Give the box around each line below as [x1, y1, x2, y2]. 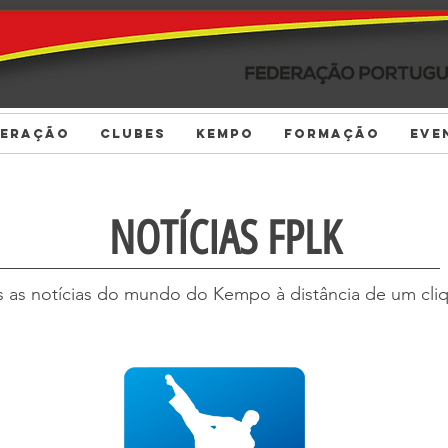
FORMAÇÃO [283, 126, 380, 141]
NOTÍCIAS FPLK [109, 210, 341, 266]
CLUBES [99, 126, 166, 141]
